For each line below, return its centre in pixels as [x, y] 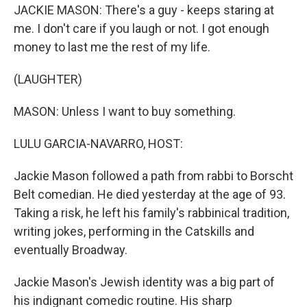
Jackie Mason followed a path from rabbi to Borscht [153, 176]
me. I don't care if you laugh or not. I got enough [142, 28]
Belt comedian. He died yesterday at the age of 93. [150, 194]
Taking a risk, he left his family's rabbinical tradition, [151, 213]
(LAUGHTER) [48, 79]
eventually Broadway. [71, 250]
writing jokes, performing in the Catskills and [134, 231]
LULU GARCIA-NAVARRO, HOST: [98, 144]
